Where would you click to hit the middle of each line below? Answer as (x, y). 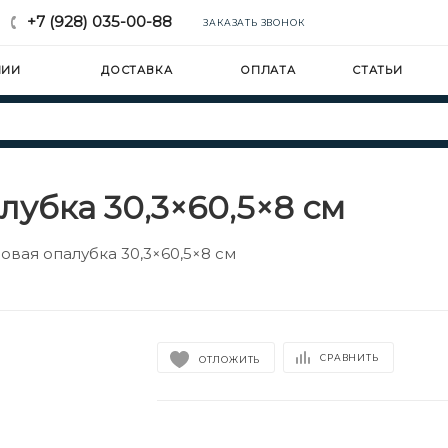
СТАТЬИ (377, 70)
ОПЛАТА (268, 70)
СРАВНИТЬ (349, 357)
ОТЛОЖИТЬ (229, 359)
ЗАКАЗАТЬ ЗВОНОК (254, 22)
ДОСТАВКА (137, 70)
